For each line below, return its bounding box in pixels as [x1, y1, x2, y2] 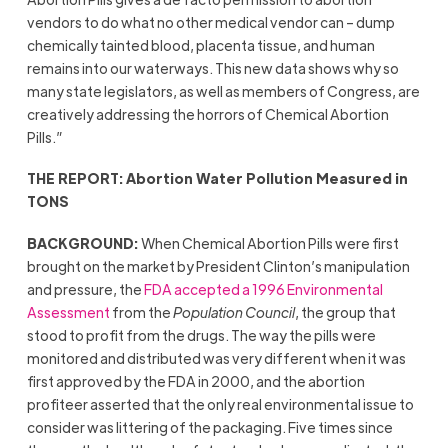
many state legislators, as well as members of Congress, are [26, 81, 420, 100]
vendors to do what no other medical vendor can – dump [26, 12, 395, 31]
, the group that [294, 302, 396, 321]
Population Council [172, 302, 295, 321]
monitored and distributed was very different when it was [26, 348, 406, 367]
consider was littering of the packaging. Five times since [26, 417, 393, 436]
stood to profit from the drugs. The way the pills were [26, 325, 376, 344]
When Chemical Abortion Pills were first [140, 233, 399, 252]
